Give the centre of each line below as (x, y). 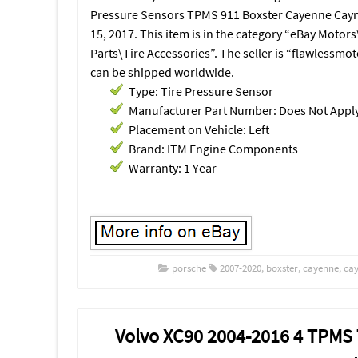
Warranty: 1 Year (173, 167)
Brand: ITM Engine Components (213, 148)
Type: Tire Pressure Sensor (201, 91)
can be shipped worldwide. (162, 72)
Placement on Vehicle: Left (199, 129)
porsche (189, 268)
